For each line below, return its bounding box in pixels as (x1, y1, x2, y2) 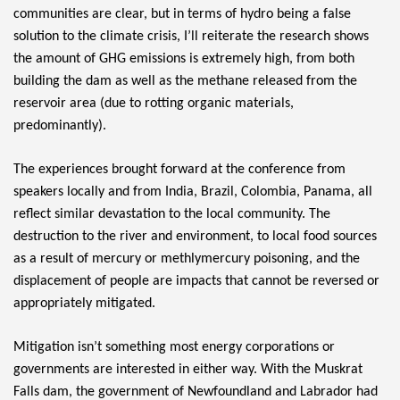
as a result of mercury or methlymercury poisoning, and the (13, 252, 360, 267)
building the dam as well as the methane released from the (13, 74, 357, 89)
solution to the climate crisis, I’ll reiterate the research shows (13, 29, 369, 45)
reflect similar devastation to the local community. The (13, 207, 330, 222)
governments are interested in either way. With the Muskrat (13, 362, 362, 378)
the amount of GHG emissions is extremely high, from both (13, 52, 354, 67)
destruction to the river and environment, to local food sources (13, 229, 377, 245)
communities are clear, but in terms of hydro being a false (13, 7, 351, 22)
